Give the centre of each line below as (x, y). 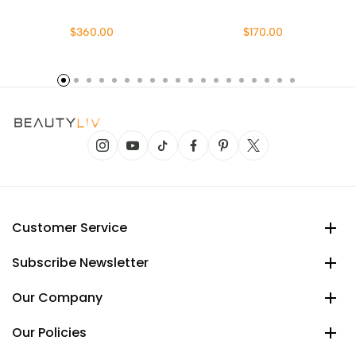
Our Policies (49, 333)
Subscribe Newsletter (80, 263)
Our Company (57, 298)
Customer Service (70, 228)
